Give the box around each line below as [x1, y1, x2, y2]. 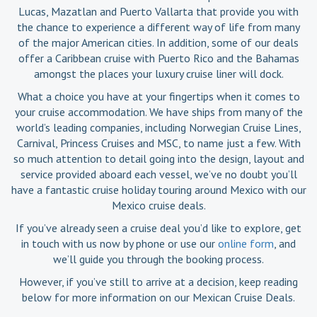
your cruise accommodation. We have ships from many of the [14, 104, 303, 119]
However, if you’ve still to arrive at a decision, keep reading [19, 274, 298, 289]
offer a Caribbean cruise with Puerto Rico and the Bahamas [18, 50, 299, 65]
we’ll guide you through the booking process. [53, 251, 264, 266]
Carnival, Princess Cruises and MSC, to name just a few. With [16, 135, 301, 150]
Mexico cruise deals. [111, 197, 206, 212]
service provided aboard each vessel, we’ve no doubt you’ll [20, 166, 297, 181]
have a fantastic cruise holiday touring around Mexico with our [11, 182, 306, 197]
